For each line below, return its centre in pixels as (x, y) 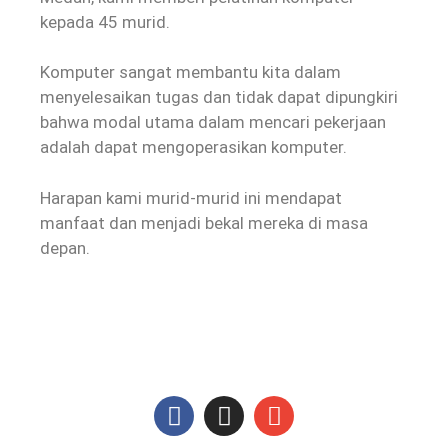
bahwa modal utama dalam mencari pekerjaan (213, 122)
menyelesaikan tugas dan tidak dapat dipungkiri (219, 97)
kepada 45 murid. (105, 21)
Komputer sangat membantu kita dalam (190, 72)
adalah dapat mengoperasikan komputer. (193, 147)
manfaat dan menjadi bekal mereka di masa (204, 222)
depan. (65, 247)
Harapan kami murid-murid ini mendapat (191, 197)
